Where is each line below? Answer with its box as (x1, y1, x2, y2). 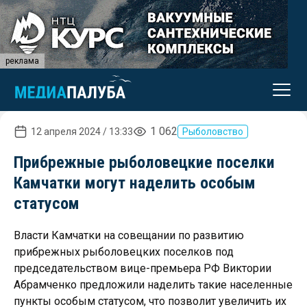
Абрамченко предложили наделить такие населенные (14, 278, 293, 291)
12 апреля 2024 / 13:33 (31, 126, 133, 137)
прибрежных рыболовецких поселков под (14, 245, 234, 258)
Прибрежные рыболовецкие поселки (14, 153, 275, 172)
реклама (5, 56, 39, 66)
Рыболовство (182, 126, 243, 137)
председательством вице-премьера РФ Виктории (14, 262, 271, 275)
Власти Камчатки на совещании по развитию (14, 229, 244, 242)
